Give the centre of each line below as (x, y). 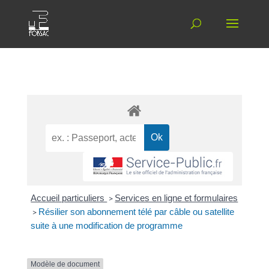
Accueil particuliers (69, 198)
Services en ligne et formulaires (177, 198)
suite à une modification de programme (107, 226)
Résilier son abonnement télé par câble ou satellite (137, 212)
